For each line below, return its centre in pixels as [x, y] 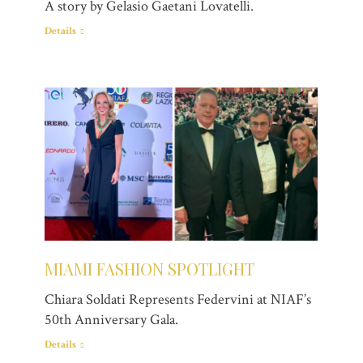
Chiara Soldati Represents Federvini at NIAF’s [178, 300]
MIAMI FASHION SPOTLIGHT [149, 269]
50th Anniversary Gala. [111, 320]
